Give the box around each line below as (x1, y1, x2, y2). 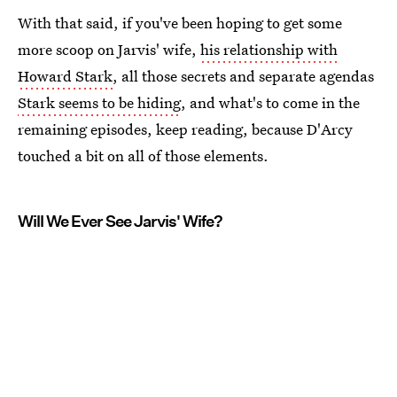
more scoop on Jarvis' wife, (18, 39, 200, 59)
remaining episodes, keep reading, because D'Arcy (18, 119, 353, 139)
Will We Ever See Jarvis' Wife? (18, 212, 222, 230)
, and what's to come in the (181, 92, 360, 113)
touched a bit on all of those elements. (18, 145, 269, 166)
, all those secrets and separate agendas (113, 66, 374, 86)
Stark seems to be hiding (18, 92, 181, 113)
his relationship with (200, 39, 338, 59)
